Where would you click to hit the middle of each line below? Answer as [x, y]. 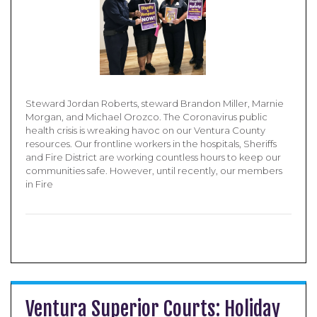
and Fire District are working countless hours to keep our [153, 157]
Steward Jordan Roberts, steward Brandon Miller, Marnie [155, 103]
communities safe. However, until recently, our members [154, 171]
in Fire [39, 184]
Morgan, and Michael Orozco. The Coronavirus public [146, 117]
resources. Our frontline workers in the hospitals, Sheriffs [151, 144]
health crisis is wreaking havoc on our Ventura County [145, 130]
